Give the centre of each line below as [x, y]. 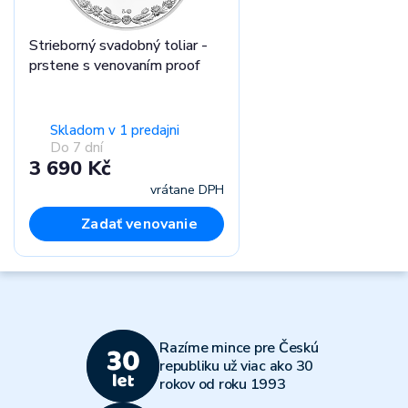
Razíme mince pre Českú [239, 348]
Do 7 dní [76, 148]
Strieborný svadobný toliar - [118, 46]
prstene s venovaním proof [115, 66]
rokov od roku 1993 [223, 384]
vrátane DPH [187, 189]
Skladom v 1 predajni [114, 130]
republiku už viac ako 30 [236, 366]
